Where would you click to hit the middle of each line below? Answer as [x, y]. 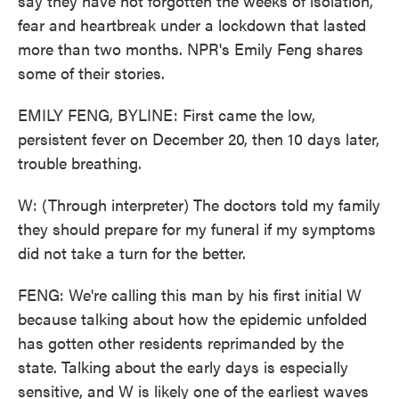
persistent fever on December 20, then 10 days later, [199, 138]
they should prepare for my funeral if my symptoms [197, 228]
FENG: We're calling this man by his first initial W [190, 294]
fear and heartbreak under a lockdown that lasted [192, 24]
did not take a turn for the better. [132, 252]
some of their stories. [91, 73]
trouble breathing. [80, 163]
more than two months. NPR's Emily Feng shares [191, 49]
